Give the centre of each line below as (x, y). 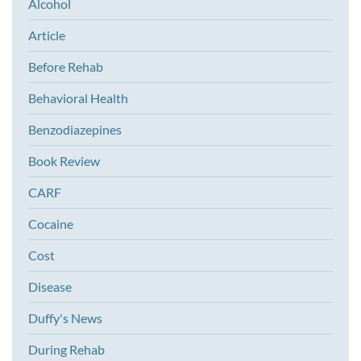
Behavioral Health (78, 98)
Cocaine (51, 224)
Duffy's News (65, 318)
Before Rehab (66, 67)
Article (47, 35)
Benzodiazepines (75, 130)
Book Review (64, 161)
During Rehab (66, 350)
